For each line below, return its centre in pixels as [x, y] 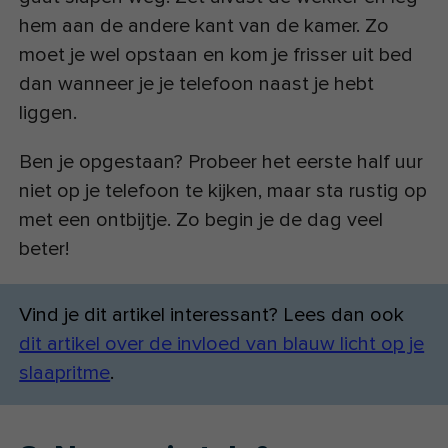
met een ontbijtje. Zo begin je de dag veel [201, 220]
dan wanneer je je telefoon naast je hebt [197, 84]
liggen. [48, 113]
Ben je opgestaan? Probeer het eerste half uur [221, 162]
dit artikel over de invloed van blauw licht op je [222, 344]
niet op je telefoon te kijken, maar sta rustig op [223, 191]
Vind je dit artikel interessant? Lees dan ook [212, 315]
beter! [44, 249]
